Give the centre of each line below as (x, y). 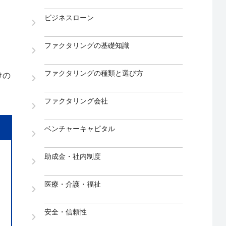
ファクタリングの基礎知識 (87, 46)
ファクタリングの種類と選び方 (94, 73)
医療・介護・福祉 (73, 184)
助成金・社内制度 (73, 157)
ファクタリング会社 (76, 101)
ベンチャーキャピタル (80, 129)
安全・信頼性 (66, 212)
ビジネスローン (69, 18)
